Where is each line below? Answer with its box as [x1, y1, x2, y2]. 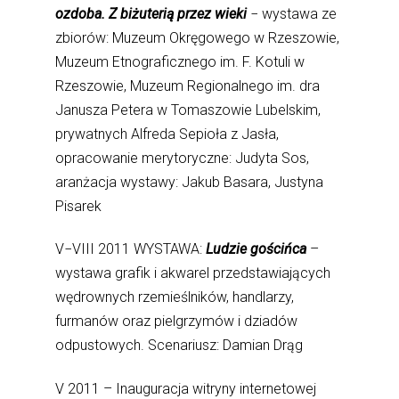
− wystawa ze [250, 5, 338, 23]
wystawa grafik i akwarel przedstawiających [55, 265, 331, 282]
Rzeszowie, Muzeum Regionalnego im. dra [55, 77, 321, 95]
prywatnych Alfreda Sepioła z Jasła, [55, 126, 280, 143]
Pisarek [55, 198, 102, 216]
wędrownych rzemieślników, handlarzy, [55, 289, 295, 306]
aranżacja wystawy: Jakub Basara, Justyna [55, 174, 324, 191]
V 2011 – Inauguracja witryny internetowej [55, 379, 317, 397]
